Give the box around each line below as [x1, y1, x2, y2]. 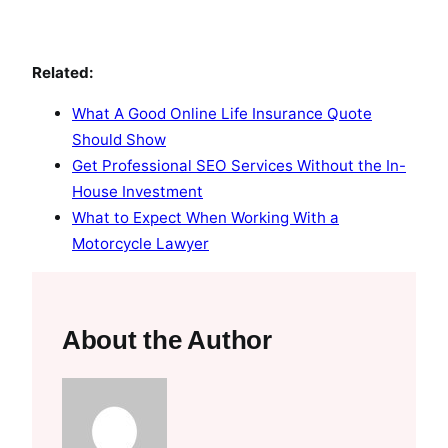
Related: [32, 62, 94, 82]
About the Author [62, 324, 272, 355]
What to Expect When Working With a [72, 207, 339, 227]
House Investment [72, 181, 203, 201]
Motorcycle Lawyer [72, 233, 209, 253]
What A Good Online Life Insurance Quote [72, 103, 372, 123]
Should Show [72, 129, 166, 149]
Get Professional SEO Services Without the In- [72, 155, 406, 175]
